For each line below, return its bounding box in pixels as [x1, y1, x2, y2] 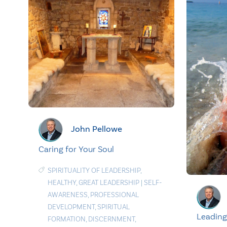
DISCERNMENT [88, 214, 135, 223]
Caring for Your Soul [39, 143, 114, 154]
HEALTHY [48, 178, 76, 187]
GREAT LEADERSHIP [79, 178, 139, 187]
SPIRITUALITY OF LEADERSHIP [48, 166, 140, 175]
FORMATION [48, 214, 86, 223]
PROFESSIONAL [90, 190, 139, 199]
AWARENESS [48, 190, 88, 199]
